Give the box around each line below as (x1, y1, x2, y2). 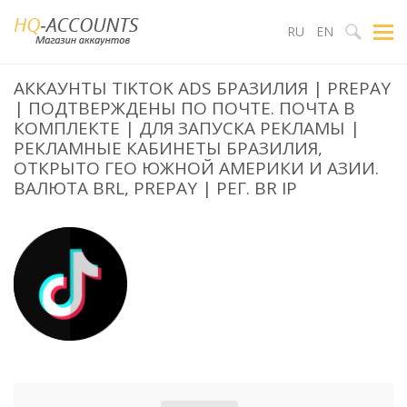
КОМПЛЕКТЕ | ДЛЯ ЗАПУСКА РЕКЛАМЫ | (14, 116, 360, 140)
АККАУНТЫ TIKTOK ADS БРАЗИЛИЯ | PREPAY (14, 76, 391, 100)
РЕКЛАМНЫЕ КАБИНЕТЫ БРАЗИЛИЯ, (14, 136, 323, 160)
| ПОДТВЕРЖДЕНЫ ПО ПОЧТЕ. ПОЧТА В (14, 96, 355, 120)
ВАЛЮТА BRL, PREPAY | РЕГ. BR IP (14, 176, 297, 200)
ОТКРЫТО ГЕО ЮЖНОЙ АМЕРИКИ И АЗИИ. (14, 156, 379, 180)
